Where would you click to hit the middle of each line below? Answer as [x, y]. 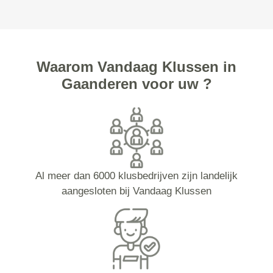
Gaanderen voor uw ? [136, 84]
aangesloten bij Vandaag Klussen [136, 191]
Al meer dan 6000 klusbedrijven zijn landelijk [136, 176]
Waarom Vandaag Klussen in [136, 67]
